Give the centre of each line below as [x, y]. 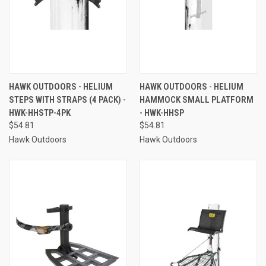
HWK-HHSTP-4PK [40, 113]
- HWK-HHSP [161, 113]
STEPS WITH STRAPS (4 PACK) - [67, 99]
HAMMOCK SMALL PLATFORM [196, 99]
